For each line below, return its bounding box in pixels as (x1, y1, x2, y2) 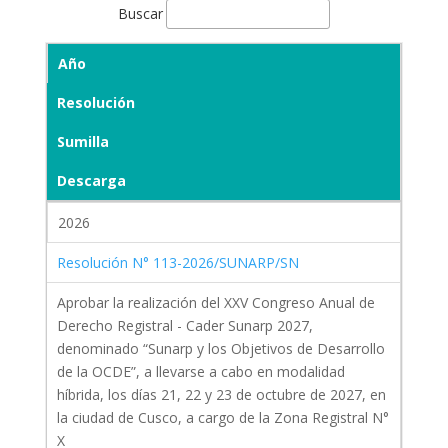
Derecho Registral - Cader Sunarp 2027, (56, 316, 313, 336)
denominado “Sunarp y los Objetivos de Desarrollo (56, 339, 385, 359)
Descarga (56, 171, 126, 191)
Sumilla (56, 132, 109, 152)
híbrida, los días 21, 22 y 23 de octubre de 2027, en (56, 385, 386, 405)
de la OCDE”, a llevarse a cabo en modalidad (56, 362, 345, 382)
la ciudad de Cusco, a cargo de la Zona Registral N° (56, 408, 389, 428)
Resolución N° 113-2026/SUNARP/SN (56, 253, 299, 273)
